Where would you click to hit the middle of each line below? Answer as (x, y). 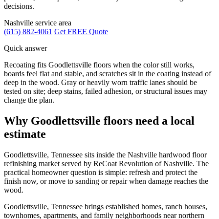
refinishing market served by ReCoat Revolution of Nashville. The (106, 163)
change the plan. (29, 100)
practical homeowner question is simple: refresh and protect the (101, 172)
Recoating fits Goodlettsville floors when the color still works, (99, 65)
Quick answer (25, 48)
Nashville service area (38, 22)
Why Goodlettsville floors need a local (99, 120)
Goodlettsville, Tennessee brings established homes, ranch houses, (106, 206)
